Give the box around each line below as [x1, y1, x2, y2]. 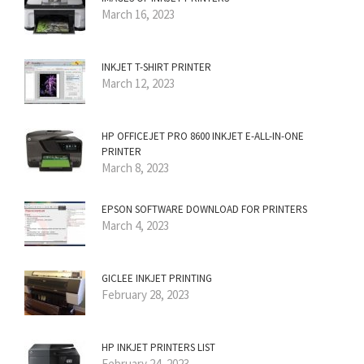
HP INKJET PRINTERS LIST [102, 340, 215, 354]
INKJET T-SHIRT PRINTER [102, 59, 211, 74]
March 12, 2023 [102, 75, 175, 91]
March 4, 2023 [102, 217, 169, 233]
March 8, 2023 [102, 159, 169, 175]
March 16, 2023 [102, 6, 175, 22]
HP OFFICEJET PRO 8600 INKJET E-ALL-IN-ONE [102, 128, 304, 143]
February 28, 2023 [102, 286, 189, 302]
